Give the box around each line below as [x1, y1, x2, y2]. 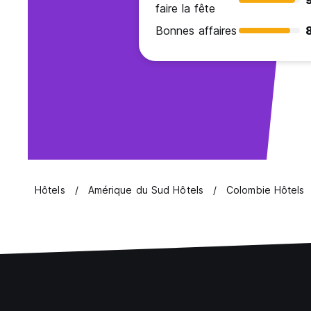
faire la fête [155, 1, 215, 16]
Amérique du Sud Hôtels [87, 184, 203, 196]
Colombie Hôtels [226, 184, 305, 196]
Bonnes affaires [155, 24, 237, 38]
